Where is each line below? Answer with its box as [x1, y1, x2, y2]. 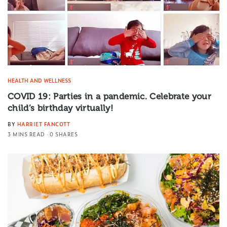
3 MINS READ [8, 130, 45, 138]
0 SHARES [50, 130, 78, 138]
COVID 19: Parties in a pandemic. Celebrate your [8, 91, 211, 102]
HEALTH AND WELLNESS [8, 77, 71, 85]
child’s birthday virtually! [8, 103, 113, 113]
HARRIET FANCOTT [17, 120, 70, 128]
